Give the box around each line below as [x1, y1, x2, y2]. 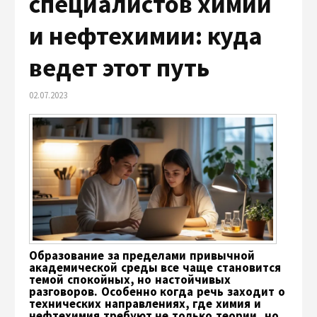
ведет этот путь [29, 52, 209, 83]
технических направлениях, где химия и [29, 295, 261, 311]
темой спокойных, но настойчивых [29, 271, 231, 287]
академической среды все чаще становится [29, 259, 281, 275]
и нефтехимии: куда [29, 20, 263, 52]
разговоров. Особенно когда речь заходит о [29, 283, 285, 299]
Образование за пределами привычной [29, 247, 255, 263]
